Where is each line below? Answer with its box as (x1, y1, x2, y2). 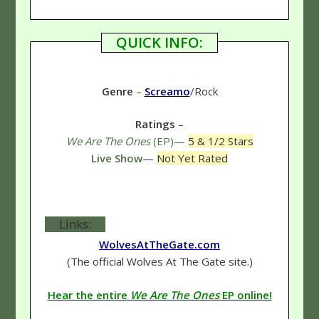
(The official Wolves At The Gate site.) (66, 254, 253, 269)
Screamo (144, 83, 190, 98)
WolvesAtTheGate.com (99, 237, 220, 252)
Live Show (91, 151, 142, 166)
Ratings (135, 117, 175, 132)
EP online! (219, 287, 272, 302)
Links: (59, 216, 92, 233)
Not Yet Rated (157, 151, 228, 166)
